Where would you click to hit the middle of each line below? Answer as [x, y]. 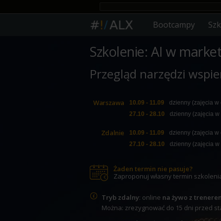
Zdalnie [112, 133]
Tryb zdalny [120, 197]
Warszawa [109, 103]
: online [151, 197]
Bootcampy [174, 25]
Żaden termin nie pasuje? [153, 169]
